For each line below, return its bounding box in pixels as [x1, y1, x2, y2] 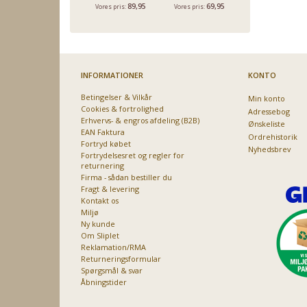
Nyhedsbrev [247, 143, 291, 154]
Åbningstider [81, 276, 127, 287]
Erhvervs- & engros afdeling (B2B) [81, 114, 199, 125]
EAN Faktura [81, 126, 125, 137]
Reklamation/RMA [81, 241, 146, 252]
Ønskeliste [247, 118, 285, 129]
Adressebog [247, 106, 290, 116]
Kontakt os [81, 195, 119, 206]
